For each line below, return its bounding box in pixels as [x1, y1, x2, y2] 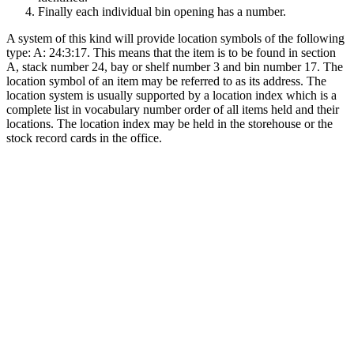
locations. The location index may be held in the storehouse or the [6, 116, 333, 130]
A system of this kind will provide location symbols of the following [6, 31, 345, 45]
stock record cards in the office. [6, 130, 162, 145]
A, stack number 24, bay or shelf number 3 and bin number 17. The [6, 59, 343, 73]
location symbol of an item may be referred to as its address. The [6, 73, 326, 88]
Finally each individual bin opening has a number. [38, 4, 286, 18]
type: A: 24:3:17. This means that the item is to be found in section [6, 45, 336, 59]
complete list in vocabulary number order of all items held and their [6, 102, 339, 116]
